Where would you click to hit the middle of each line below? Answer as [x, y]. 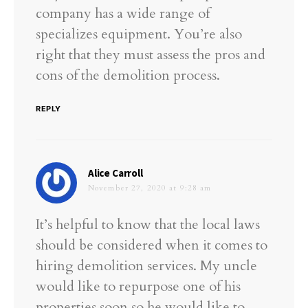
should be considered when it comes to [152, 245]
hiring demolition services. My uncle [146, 266]
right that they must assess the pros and [151, 55]
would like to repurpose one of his [138, 287]
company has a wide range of [123, 14]
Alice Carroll [115, 173]
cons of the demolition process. [128, 76]
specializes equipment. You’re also [139, 34]
